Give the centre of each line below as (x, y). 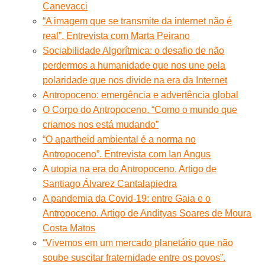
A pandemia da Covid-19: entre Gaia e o (127, 198)
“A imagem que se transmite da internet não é (138, 21)
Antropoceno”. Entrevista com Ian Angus (127, 154)
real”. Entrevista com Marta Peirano (117, 35)
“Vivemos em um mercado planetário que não (138, 243)
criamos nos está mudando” (101, 124)
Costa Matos (69, 228)
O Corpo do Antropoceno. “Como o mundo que (140, 109)
